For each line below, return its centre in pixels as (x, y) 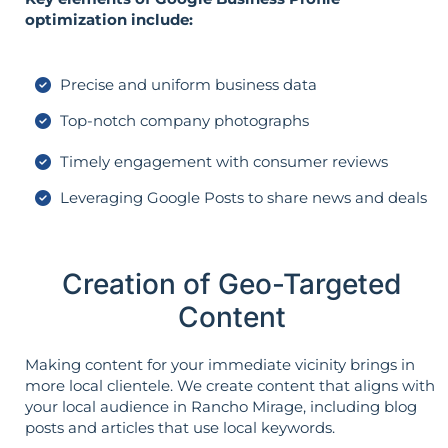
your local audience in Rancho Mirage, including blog (221, 407)
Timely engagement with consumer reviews (224, 162)
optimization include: (109, 19)
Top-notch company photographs (184, 121)
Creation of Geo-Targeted (231, 284)
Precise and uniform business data (188, 85)
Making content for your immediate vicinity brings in (220, 365)
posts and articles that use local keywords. (180, 428)
